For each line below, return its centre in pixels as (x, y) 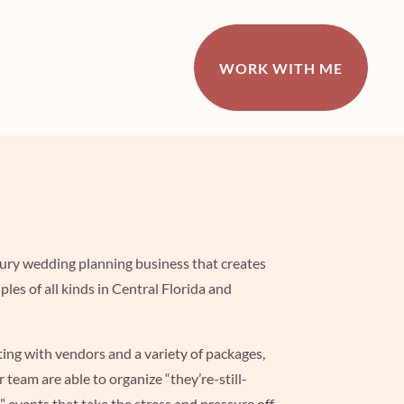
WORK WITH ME (280, 68)
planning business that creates (172, 262)
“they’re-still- (206, 378)
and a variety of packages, (186, 353)
